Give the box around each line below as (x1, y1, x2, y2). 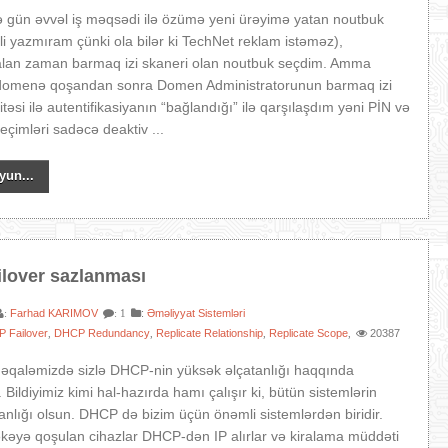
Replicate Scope (269, 327, 349, 339)
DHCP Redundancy (54, 327, 151, 339)
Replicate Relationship (156, 327, 264, 339)
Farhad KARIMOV (10, 307, 99, 319)
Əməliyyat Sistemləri (147, 307, 246, 319)
